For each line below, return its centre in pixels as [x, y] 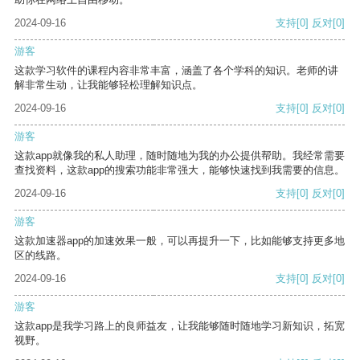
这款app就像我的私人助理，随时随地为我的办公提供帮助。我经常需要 [180, 156]
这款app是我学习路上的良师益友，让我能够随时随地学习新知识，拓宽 [180, 326]
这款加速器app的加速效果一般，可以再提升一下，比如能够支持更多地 [180, 241]
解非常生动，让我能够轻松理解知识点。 [108, 85]
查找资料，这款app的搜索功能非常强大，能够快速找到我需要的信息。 [180, 170]
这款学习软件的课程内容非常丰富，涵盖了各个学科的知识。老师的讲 [176, 71]
